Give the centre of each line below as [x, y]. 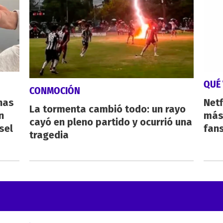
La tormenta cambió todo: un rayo [107, 109]
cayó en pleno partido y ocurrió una [111, 122]
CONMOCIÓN [55, 90]
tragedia [49, 135]
